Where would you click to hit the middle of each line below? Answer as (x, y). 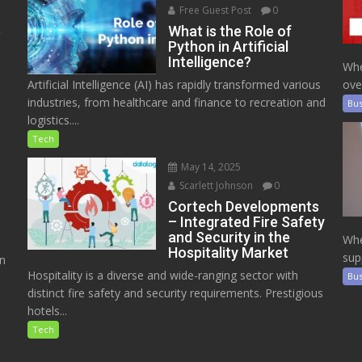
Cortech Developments (244, 207)
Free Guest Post (215, 11)
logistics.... (53, 120)
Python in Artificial (229, 47)
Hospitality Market (229, 253)
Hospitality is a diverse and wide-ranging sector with (162, 276)
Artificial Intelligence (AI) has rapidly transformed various (174, 85)
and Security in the (229, 238)
